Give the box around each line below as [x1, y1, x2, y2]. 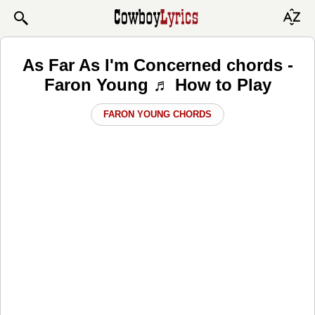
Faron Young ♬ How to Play [44, 75, 271, 94]
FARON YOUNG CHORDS [103, 108, 212, 120]
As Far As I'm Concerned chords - [22, 55, 293, 75]
